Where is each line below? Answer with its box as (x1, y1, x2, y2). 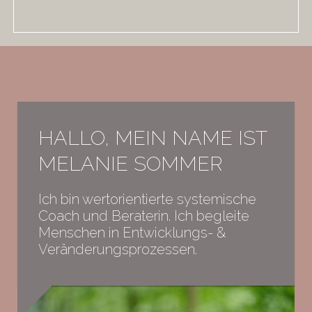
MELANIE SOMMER (38, 151, 223, 175)
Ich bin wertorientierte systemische (38, 190, 256, 208)
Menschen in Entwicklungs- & (38, 224, 226, 241)
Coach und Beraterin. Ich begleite (38, 207, 249, 224)
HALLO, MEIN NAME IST (38, 125, 267, 150)
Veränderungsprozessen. (38, 240, 197, 258)
